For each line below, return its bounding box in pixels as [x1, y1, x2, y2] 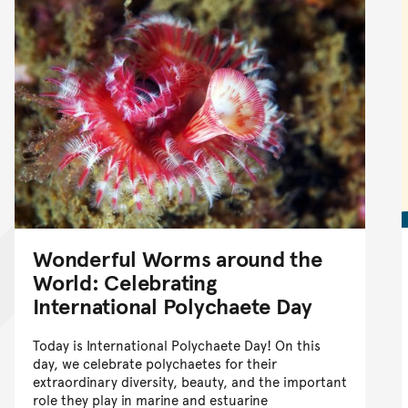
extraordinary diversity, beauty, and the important [33, 371, 347, 391]
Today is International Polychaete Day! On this [33, 334, 321, 354]
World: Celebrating [33, 266, 217, 297]
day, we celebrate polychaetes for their [33, 352, 277, 372]
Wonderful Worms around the [33, 242, 322, 273]
